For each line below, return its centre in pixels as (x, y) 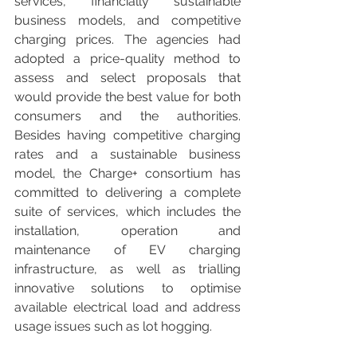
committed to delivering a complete (127, 192)
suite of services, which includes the (127, 211)
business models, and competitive (127, 20)
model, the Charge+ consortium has (127, 173)
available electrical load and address (127, 307)
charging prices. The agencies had (127, 39)
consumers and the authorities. (127, 116)
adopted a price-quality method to (127, 58)
